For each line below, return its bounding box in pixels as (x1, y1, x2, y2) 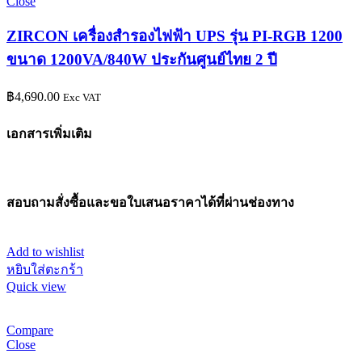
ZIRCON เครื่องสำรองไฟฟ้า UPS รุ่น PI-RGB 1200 (6, 27, 343, 44)
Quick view (6, 279, 66, 293)
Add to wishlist (6, 244, 84, 259)
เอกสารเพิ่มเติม (6, 126, 92, 141)
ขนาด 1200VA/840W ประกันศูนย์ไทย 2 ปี (6, 50, 277, 68)
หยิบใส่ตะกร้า (6, 262, 83, 276)
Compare (6, 322, 53, 337)
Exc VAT (63, 90, 101, 103)
